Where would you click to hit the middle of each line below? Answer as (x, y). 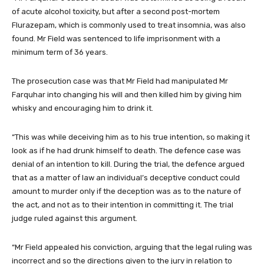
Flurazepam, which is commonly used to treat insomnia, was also (129, 25)
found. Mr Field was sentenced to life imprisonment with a (116, 38)
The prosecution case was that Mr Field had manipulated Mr (120, 81)
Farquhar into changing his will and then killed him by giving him (127, 94)
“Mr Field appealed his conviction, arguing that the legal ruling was (132, 247)
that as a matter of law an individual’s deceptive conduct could (126, 177)
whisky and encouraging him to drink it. (82, 108)
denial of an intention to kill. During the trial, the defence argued (128, 164)
